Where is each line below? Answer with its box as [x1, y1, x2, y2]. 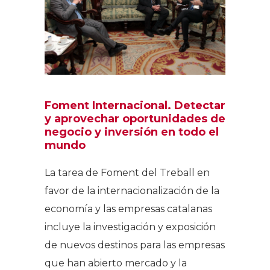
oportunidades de [122, 112, 225, 126]
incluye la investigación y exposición [45, 221, 216, 233]
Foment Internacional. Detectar [45, 99, 225, 113]
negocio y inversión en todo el [45, 125, 219, 139]
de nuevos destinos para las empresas [45, 239, 225, 251]
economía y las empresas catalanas [45, 203, 212, 215]
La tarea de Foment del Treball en [45, 167, 210, 179]
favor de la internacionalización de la [45, 185, 219, 197]
